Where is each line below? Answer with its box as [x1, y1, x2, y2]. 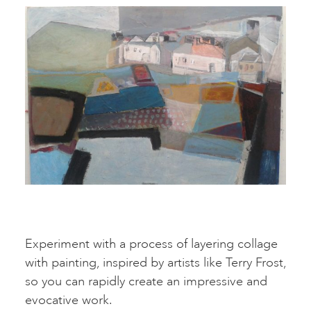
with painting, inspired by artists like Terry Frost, [25, 254, 286, 270]
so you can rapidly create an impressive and [25, 273, 267, 289]
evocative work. [25, 292, 112, 308]
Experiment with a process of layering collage [25, 235, 278, 251]
